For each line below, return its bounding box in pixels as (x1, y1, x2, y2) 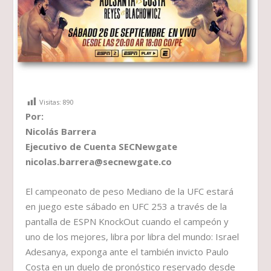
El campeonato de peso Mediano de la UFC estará (25, 185, 234, 198)
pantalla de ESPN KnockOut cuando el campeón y (25, 215, 229, 228)
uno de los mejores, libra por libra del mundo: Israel (25, 230, 240, 243)
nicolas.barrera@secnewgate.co (25, 155, 172, 168)
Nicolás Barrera (25, 125, 97, 138)
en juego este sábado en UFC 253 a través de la (25, 200, 227, 213)
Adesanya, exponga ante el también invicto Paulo (25, 246, 229, 258)
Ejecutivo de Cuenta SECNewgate (25, 140, 178, 153)
